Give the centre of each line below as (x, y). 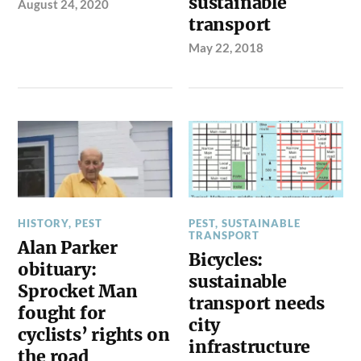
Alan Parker (68, 247)
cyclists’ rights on (94, 334)
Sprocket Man (78, 291)
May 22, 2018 (226, 47)
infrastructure (250, 347)
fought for (62, 313)
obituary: (57, 269)
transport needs (257, 304)
